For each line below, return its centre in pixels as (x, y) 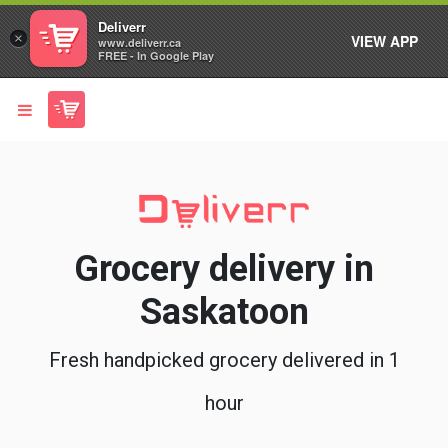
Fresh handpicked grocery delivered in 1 (224, 359)
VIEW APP (384, 41)
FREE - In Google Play (156, 55)
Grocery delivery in (224, 268)
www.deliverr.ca (139, 42)
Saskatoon (224, 311)
